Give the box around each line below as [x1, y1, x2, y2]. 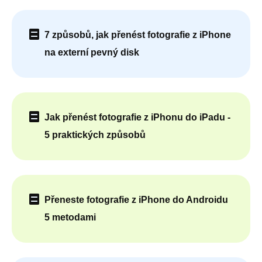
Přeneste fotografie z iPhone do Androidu [44, 195, 228, 205]
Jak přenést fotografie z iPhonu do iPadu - [44, 112, 230, 123]
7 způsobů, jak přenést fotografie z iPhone [44, 30, 231, 40]
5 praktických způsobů [44, 130, 146, 140]
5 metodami [44, 212, 96, 223]
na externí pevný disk [44, 47, 139, 58]
